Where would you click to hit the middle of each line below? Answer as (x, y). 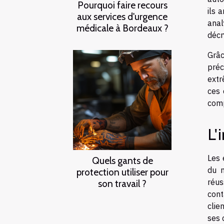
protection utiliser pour (122, 172)
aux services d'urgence (122, 16)
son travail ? (122, 183)
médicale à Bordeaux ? (122, 28)
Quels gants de (122, 160)
